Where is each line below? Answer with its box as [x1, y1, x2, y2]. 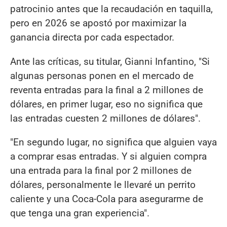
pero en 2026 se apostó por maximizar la [10, 17, 186, 29]
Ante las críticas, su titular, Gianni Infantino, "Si [10, 55, 210, 67]
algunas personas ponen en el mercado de [10, 69, 194, 82]
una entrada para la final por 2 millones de [10, 164, 192, 176]
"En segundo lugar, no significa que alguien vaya [10, 136, 217, 148]
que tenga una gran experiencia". [10, 207, 149, 219]
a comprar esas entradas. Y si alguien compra [10, 150, 207, 162]
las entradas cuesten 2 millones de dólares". [10, 112, 201, 124]
